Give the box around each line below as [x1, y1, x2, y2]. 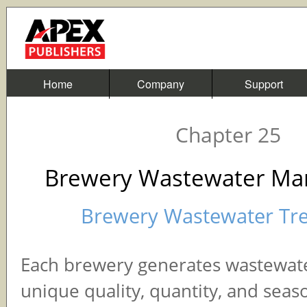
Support [244, 76, 283, 92]
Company [137, 76, 184, 92]
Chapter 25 [175, 121, 281, 149]
